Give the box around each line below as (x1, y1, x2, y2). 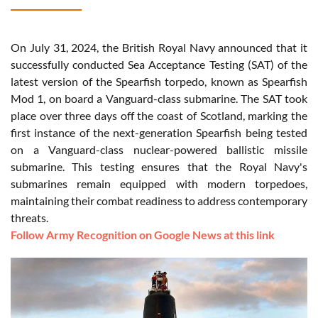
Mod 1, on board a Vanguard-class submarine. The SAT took (11, 92, 307, 106)
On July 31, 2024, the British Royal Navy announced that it (11, 40, 307, 55)
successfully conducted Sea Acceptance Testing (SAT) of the (11, 57, 307, 72)
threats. (11, 211, 48, 225)
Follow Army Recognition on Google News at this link (11, 228, 275, 242)
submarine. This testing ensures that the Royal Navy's (11, 160, 307, 174)
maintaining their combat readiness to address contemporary (11, 194, 307, 208)
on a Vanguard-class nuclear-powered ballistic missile (11, 143, 307, 157)
